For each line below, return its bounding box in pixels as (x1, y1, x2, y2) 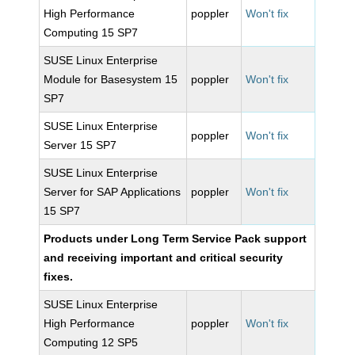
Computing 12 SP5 (44, 336, 139, 349)
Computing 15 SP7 (44, 26, 139, 39)
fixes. (44, 270, 74, 283)
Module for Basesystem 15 (44, 73, 178, 86)
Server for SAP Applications (44, 185, 181, 198)
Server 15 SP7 (44, 139, 117, 151)
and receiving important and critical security (44, 251, 284, 264)
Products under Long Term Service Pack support (44, 232, 307, 245)
